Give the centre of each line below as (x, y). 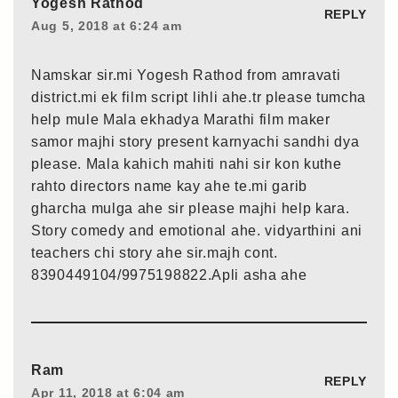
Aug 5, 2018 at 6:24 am (107, 25)
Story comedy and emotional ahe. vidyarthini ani (197, 230)
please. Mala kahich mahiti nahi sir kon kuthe (187, 163)
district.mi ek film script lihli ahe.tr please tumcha (199, 97)
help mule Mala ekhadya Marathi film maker (181, 119)
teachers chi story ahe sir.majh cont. (155, 252)
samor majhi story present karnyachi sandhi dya (195, 141)
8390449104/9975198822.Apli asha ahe (169, 275)
